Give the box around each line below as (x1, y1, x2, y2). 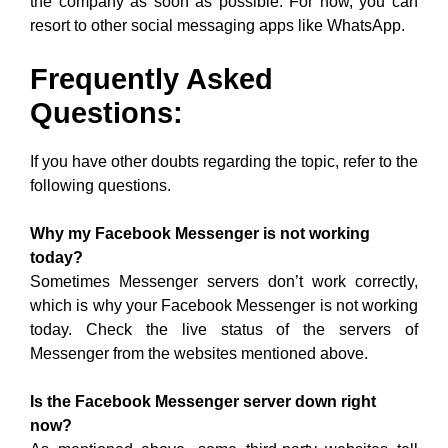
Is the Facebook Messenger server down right (30, 393, 376, 410)
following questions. (30, 177, 171, 194)
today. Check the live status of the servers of (30, 321, 418, 338)
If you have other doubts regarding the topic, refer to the (30, 153, 418, 170)
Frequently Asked (30, 63, 273, 95)
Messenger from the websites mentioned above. (30, 345, 368, 362)
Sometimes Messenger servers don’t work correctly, (30, 273, 418, 290)
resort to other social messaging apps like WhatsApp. (30, 17, 405, 34)
